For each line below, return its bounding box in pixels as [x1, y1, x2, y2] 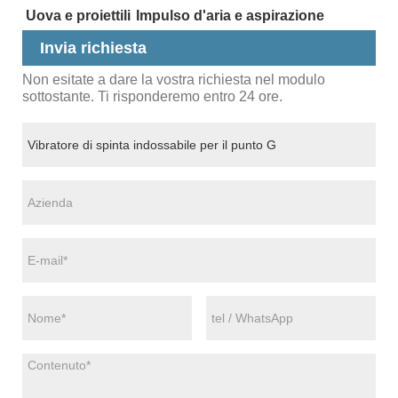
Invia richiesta [40, 39, 147, 58]
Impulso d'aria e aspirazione [135, 8, 324, 24]
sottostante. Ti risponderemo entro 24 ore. [22, 89, 283, 105]
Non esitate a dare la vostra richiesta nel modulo [22, 72, 325, 88]
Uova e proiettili [25, 8, 131, 24]
